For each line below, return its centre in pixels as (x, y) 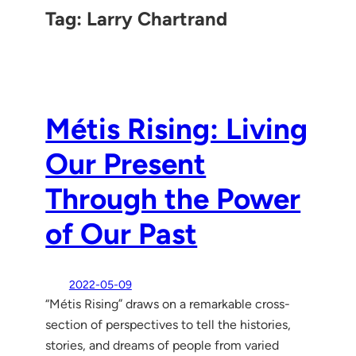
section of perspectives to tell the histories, (168, 324)
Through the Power (173, 199)
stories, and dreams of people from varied (163, 345)
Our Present (126, 164)
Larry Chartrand (157, 18)
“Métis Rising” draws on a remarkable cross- (168, 304)
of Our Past (122, 234)
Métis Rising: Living (177, 129)
